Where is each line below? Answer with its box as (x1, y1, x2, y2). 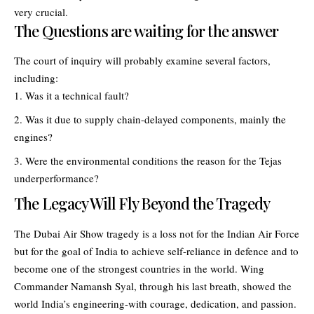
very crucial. (14, 5, 68, 20)
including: (14, 71, 58, 86)
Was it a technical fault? (25, 88, 129, 103)
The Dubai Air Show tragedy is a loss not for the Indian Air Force (14, 226, 299, 240)
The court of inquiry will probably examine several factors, (14, 53, 271, 68)
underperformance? (14, 171, 99, 186)
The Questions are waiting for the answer (14, 20, 279, 42)
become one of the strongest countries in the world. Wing (14, 261, 264, 275)
